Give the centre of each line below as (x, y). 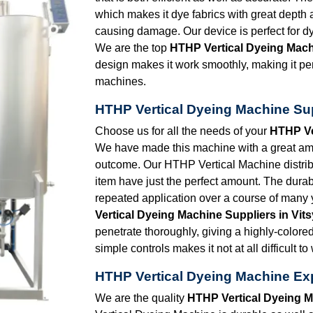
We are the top (132, 48)
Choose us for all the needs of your (182, 131)
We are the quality (141, 298)
